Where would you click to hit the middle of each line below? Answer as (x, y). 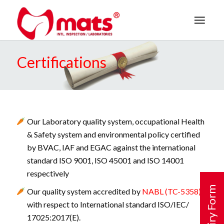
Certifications (61, 62)
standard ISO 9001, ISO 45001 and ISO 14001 (105, 160)
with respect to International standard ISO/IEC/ (108, 204)
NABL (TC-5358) (171, 191)
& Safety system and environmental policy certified (113, 134)
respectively (48, 173)
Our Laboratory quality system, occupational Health (115, 121)
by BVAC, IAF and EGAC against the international (111, 147)
